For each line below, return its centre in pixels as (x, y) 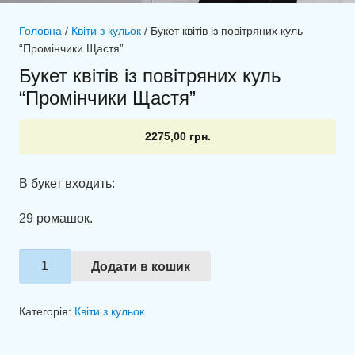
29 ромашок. (56, 218)
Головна (40, 31)
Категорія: (47, 312)
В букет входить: (67, 183)
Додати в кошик (141, 266)
